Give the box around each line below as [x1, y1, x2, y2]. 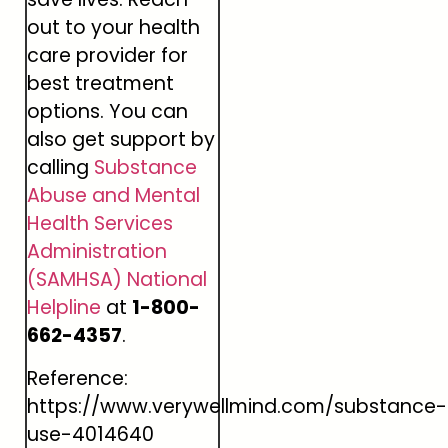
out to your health [27, 14, 200, 42]
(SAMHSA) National [27, 266, 207, 294]
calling [27, 154, 94, 182]
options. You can [27, 98, 188, 126]
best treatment [27, 70, 174, 98]
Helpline [27, 294, 101, 322]
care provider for [27, 42, 188, 70]
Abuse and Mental [27, 182, 200, 210]
